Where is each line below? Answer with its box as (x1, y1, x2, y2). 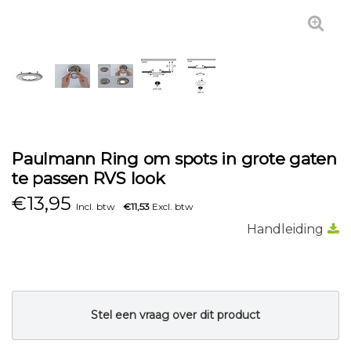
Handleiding (247, 222, 324, 237)
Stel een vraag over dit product (91, 308, 260, 322)
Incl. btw (76, 201, 115, 212)
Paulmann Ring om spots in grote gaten (12, 149, 337, 168)
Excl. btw (150, 201, 194, 212)
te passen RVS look (12, 168, 165, 188)
